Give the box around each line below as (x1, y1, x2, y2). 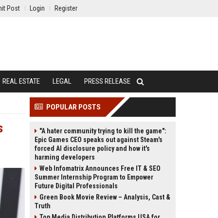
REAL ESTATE (2, 77, 40, 86)
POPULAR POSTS (46, 103, 101, 111)
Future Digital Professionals (35, 182, 118, 190)
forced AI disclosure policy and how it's (35, 145, 150, 152)
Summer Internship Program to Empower (35, 173, 153, 181)
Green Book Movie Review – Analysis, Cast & (39, 193, 170, 201)
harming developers (35, 153, 95, 161)
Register (54, 4, 77, 12)
